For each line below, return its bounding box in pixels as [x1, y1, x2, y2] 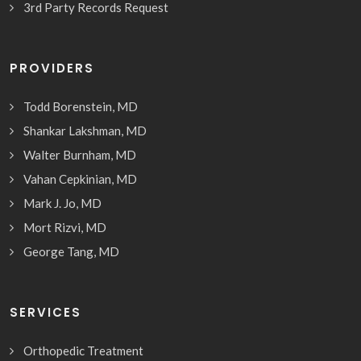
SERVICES [10, 304, 81, 322]
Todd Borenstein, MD [23, 99, 138, 114]
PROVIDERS [10, 60, 94, 77]
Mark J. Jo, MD [23, 196, 102, 211]
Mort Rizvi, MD [23, 220, 106, 235]
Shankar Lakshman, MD [23, 123, 147, 139]
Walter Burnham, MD [23, 147, 136, 163]
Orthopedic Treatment [23, 343, 143, 359]
